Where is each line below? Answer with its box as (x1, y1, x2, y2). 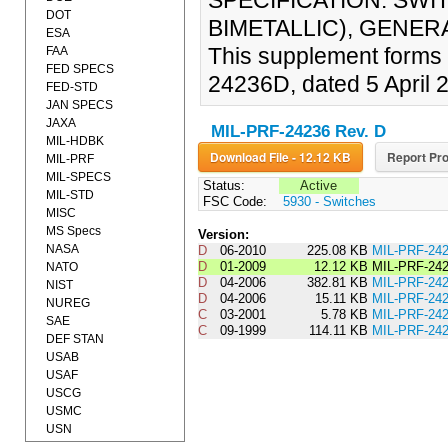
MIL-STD (46, 188, 94, 202)
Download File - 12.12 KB (291, 148, 351, 167)
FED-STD (46, 80, 98, 94)
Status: (198, 178, 245, 194)
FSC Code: (198, 194, 267, 210)
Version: (197, 227, 249, 243)
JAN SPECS (46, 98, 113, 112)
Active (300, 178, 338, 194)
